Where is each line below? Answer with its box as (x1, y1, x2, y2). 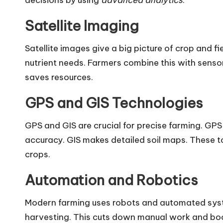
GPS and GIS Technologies (25, 94, 203, 112)
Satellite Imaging (25, 17, 139, 35)
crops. (25, 149, 50, 160)
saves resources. (25, 72, 93, 83)
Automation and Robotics (25, 171, 198, 189)
